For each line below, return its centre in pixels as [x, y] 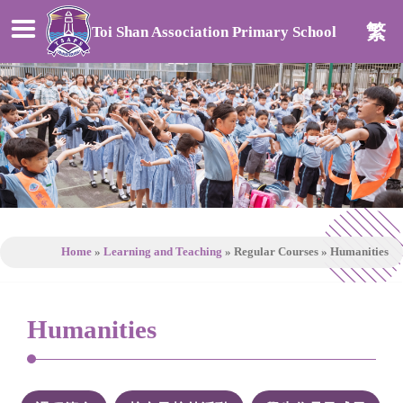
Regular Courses [276, 252]
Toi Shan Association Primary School [214, 31]
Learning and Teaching [163, 252]
